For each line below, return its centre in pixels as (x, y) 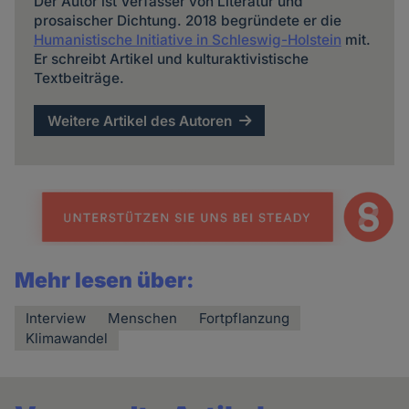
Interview (56, 319)
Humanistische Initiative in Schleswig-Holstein (187, 40)
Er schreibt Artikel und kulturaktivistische (171, 59)
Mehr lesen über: (105, 281)
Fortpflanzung (245, 319)
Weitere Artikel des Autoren (140, 121)
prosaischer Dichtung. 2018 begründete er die (187, 21)
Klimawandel (67, 339)
